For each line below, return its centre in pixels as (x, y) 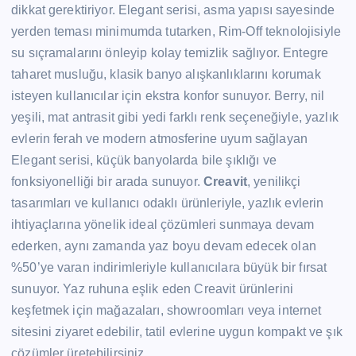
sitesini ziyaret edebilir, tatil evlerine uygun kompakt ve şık (177, 331)
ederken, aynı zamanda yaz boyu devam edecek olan (164, 246)
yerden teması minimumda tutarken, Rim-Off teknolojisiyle (176, 31)
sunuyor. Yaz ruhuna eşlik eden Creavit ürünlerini (152, 288)
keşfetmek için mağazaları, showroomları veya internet (166, 310)
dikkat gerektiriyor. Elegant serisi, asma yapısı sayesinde (173, 10)
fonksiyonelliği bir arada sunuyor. (108, 181)
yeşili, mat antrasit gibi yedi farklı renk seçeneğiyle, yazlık (175, 117)
